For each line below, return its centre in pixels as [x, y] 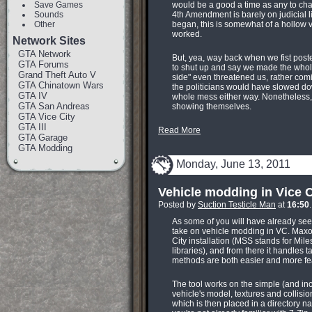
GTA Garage [43, 138]
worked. [187, 34]
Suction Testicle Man [237, 205]
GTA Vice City [47, 117]
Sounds [48, 15]
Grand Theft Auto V [57, 75]
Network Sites [49, 41]
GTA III [32, 127]
